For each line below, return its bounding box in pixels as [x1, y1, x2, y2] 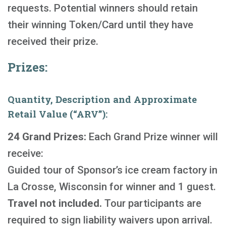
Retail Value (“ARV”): [8, 107, 107, 120]
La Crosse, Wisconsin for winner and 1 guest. [8, 181, 216, 193]
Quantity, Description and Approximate [8, 93, 197, 105]
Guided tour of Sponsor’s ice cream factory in [8, 164, 217, 176]
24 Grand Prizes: [8, 131, 86, 143]
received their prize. [8, 35, 98, 47]
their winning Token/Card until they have [8, 19, 193, 31]
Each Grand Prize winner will [86, 131, 218, 143]
